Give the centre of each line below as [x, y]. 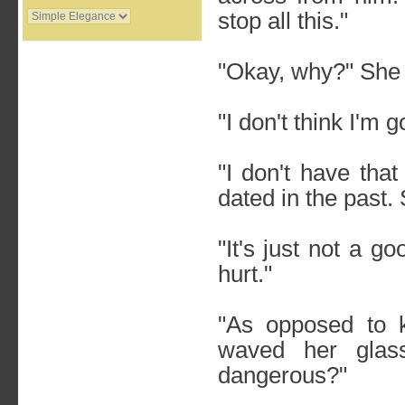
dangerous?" [282, 375]
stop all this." [283, 21]
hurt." [245, 274]
